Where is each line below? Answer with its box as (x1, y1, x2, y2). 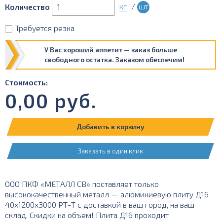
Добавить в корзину (76, 122, 145, 131)
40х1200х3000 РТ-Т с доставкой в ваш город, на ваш (5, 200, 194, 209)
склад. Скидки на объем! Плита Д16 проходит (5, 210, 169, 220)
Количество (5, 2, 50, 11)
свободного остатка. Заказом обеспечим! (44, 55, 184, 64)
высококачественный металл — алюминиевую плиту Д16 (5, 189, 209, 199)
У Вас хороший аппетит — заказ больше (44, 45, 177, 54)
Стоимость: (5, 77, 48, 87)
